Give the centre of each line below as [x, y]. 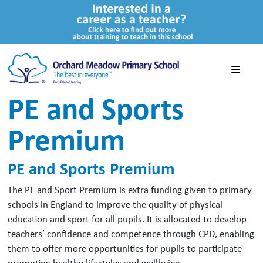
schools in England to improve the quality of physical [115, 204]
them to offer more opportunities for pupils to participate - [127, 248]
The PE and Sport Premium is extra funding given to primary [130, 189]
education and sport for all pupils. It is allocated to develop [127, 218]
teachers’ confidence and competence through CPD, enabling [131, 233]
